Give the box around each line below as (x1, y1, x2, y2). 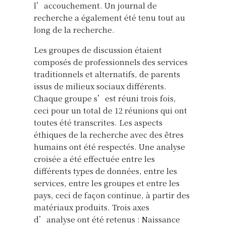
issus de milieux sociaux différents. (34, 80, 166, 91)
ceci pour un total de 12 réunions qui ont (34, 104, 187, 116)
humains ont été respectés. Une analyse (34, 141, 185, 152)
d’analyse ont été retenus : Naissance (34, 213, 180, 224)
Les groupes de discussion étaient (34, 44, 162, 55)
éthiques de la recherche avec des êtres (34, 129, 184, 140)
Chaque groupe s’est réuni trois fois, (34, 92, 176, 103)
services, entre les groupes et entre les (34, 177, 180, 188)
